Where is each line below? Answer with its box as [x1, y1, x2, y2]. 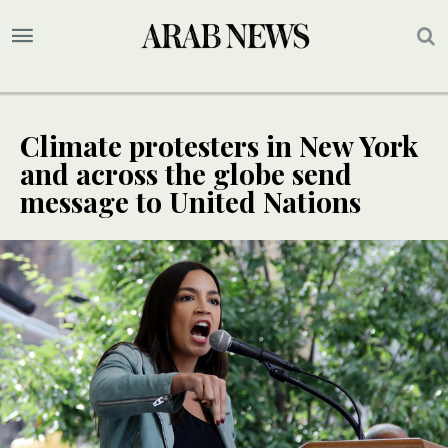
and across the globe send [20, 155, 352, 193]
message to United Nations [20, 183, 361, 221]
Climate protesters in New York [20, 127, 418, 165]
